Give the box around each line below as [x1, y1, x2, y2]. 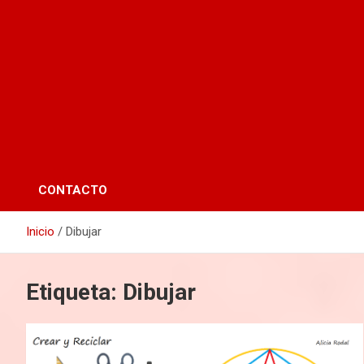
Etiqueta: [26, 278, 123, 305]
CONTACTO [38, 182, 107, 197]
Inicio [26, 223, 54, 239]
